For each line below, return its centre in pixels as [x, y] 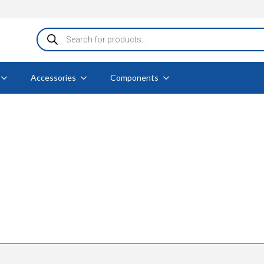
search [49, 41]
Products [54, 32]
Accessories [53, 77]
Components [134, 77]
